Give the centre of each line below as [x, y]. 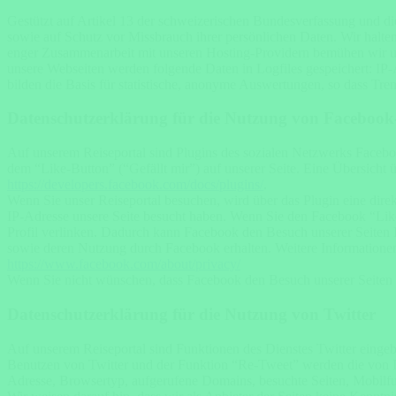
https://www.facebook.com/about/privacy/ [124, 264]
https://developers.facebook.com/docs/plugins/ [135, 185]
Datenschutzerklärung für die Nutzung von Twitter [191, 314]
